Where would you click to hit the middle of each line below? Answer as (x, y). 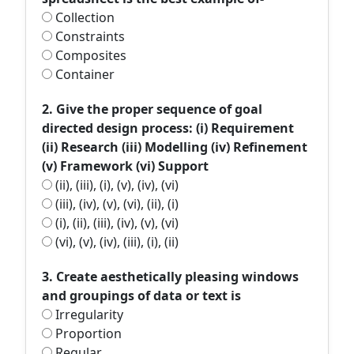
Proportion (87, 333)
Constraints (88, 36)
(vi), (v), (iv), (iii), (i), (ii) (115, 242)
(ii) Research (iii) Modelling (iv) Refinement (175, 147)
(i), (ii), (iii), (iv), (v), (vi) (115, 223)
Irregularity (88, 314)
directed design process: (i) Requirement (168, 128)
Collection (83, 17)
